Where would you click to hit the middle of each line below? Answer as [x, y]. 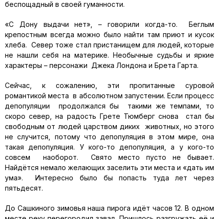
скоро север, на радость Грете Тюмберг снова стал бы [109, 116]
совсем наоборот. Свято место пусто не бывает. [109, 157]
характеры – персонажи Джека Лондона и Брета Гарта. [102, 65]
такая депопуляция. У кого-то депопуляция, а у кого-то [109, 147]
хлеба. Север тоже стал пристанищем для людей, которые [109, 45]
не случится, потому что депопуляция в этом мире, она [109, 137]
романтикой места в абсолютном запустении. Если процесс [109, 96]
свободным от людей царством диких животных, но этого [109, 126]
